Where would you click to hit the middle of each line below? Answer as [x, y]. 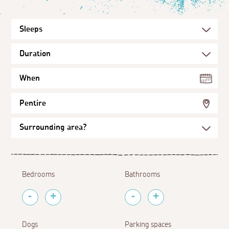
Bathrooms [143, 174]
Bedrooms [38, 174]
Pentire [33, 103]
